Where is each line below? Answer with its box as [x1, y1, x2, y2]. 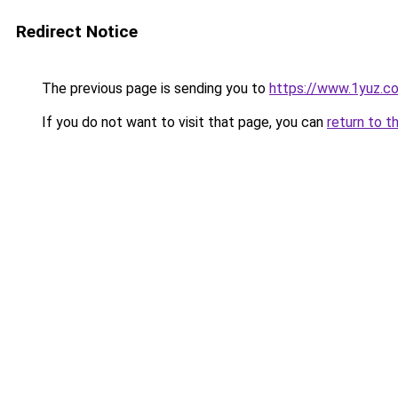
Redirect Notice [16, 21, 138, 42]
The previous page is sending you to [38, 80, 269, 97]
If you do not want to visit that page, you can [38, 114, 327, 131]
